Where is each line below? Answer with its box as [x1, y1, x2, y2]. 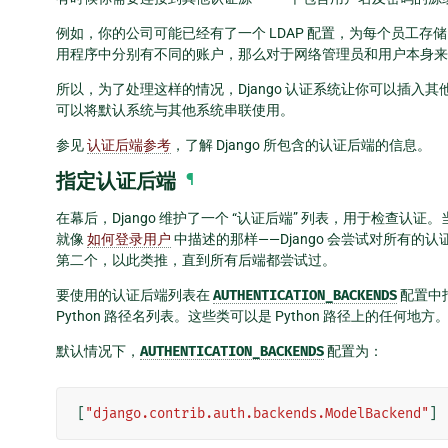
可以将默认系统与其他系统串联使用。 [56, 101, 294, 118]
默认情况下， [56, 342, 140, 359]
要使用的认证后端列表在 [56, 286, 213, 303]
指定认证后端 [56, 168, 176, 193]
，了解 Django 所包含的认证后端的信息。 [171, 136, 431, 153]
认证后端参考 [87, 136, 171, 153]
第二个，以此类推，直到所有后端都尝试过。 [56, 251, 336, 268]
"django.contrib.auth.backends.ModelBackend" [85, 404, 429, 422]
